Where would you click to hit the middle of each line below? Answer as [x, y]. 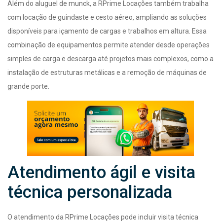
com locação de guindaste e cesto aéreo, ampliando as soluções [107, 17]
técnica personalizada [90, 192]
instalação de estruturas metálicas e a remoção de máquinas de [107, 72]
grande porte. [28, 86]
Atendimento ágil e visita [101, 173]
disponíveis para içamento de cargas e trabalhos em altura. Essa [107, 31]
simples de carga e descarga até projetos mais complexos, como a [110, 58]
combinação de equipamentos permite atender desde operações [109, 45]
